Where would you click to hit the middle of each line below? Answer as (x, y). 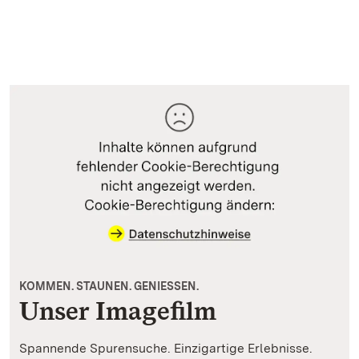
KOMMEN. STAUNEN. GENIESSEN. (109, 286)
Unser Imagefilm (118, 311)
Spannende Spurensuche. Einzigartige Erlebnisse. (166, 349)
